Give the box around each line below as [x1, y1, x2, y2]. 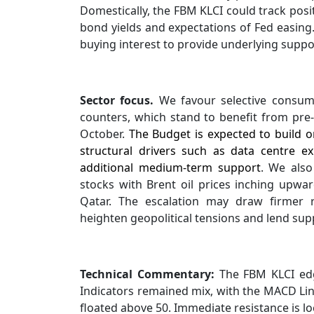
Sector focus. [80, 93, 154, 108]
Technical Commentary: [80, 266, 214, 282]
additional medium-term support [80, 160, 261, 175]
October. [80, 126, 125, 142]
